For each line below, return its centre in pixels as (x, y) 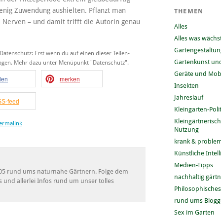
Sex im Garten (194, 212)
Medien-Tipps (193, 165)
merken (70, 79)
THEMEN (189, 11)
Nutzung (186, 129)
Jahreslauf (188, 97)
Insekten (186, 85)
